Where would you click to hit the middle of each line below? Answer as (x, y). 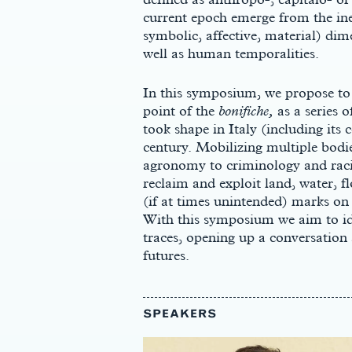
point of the (181, 110)
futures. (170, 255)
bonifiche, (246, 110)
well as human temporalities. (231, 53)
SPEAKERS (180, 314)
